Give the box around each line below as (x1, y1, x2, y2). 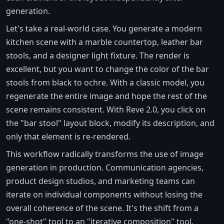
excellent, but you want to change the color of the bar (6, 63, 209, 75)
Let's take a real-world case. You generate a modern (6, 23, 202, 34)
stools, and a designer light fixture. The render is (6, 50, 189, 61)
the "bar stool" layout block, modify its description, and (6, 117, 214, 129)
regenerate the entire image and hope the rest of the (6, 90, 207, 102)
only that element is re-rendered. (6, 131, 130, 142)
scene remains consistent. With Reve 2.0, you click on (6, 104, 205, 115)
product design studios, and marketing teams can (6, 175, 195, 187)
